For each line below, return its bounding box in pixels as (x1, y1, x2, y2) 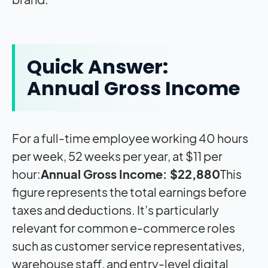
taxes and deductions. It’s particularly (12, 202, 219, 217)
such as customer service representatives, (12, 237, 245, 253)
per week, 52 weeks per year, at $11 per (12, 148, 223, 163)
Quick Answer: (27, 53, 168, 80)
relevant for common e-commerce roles (12, 220, 235, 235)
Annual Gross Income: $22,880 (41, 166, 220, 181)
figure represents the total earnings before (12, 184, 246, 199)
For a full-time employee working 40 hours (12, 130, 248, 145)
